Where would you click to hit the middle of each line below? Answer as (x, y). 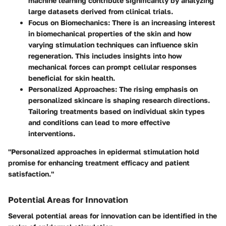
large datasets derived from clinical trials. (101, 11)
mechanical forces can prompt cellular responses (112, 67)
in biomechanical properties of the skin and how (110, 33)
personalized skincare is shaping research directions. (119, 100)
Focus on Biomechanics (68, 22)
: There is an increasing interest (162, 22)
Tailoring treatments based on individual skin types (117, 111)
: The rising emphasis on (156, 89)
